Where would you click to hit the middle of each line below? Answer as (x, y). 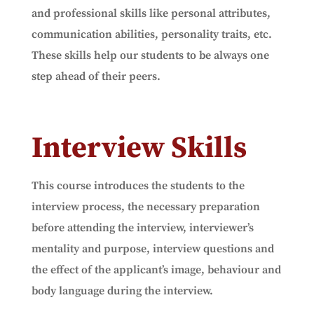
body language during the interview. (122, 291)
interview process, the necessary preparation (145, 207)
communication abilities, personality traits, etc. (151, 34)
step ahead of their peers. (96, 76)
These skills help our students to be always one (150, 55)
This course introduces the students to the (139, 186)
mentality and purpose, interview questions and (152, 249)
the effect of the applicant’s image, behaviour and (156, 270)
